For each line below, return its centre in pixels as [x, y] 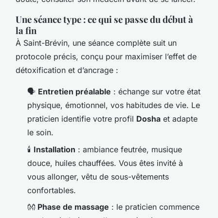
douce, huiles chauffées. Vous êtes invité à [105, 163]
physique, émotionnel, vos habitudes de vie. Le [114, 105]
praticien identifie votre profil [82, 119]
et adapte [179, 119]
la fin [26, 31]
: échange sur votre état [156, 92]
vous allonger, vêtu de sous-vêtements [98, 176]
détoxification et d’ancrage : [67, 70]
